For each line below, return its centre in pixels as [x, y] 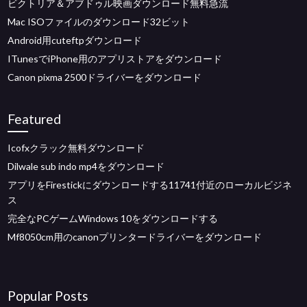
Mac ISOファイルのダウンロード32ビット [99, 22]
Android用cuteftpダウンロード [75, 40]
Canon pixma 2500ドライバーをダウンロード [105, 77]
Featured [35, 119]
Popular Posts [48, 296]
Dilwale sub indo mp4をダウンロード [86, 166]
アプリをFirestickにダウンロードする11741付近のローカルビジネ [150, 185]
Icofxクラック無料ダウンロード [76, 148]
